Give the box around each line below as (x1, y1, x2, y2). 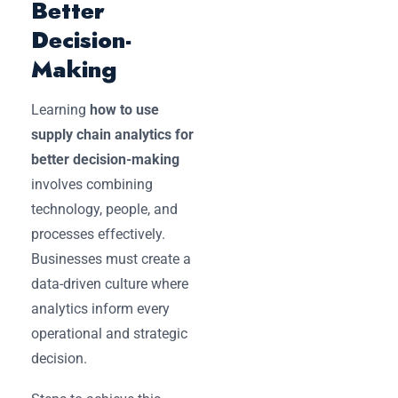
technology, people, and (31, 200, 178, 218)
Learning (31, 100, 90, 118)
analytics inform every (31, 299, 170, 317)
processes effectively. (31, 225, 165, 243)
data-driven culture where (31, 275, 188, 292)
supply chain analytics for (31, 125, 194, 143)
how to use (90, 100, 159, 118)
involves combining (31, 175, 153, 193)
